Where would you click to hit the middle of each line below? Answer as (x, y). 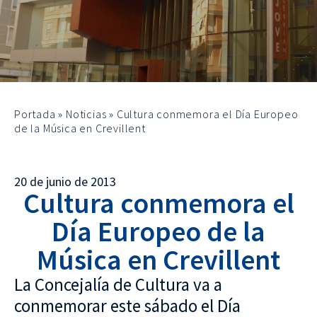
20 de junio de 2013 (65, 181)
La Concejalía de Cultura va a (118, 284)
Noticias (86, 114)
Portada (35, 114)
